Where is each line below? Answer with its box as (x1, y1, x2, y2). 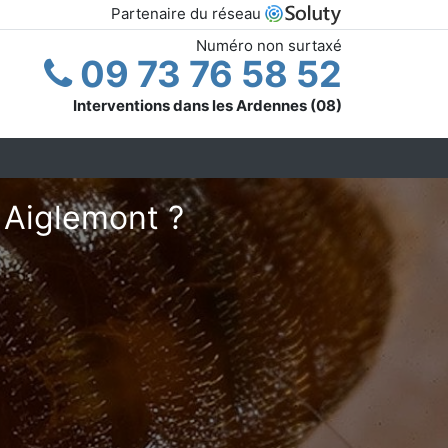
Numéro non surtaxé (196, 35, 342, 55)
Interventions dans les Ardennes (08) (73, 95, 342, 115)
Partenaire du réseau (111, 4, 265, 23)
